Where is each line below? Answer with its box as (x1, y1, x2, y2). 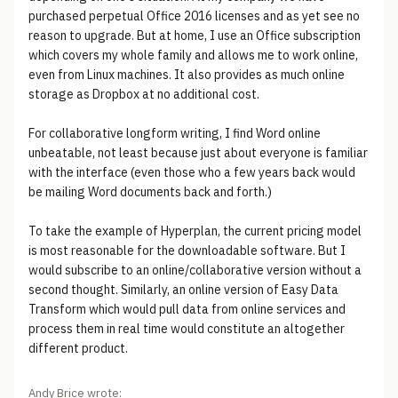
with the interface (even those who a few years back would (28, 164, 355, 180)
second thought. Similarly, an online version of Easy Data (28, 282, 338, 298)
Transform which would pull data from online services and (28, 301, 346, 317)
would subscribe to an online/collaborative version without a (28, 262, 362, 278)
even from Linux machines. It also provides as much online (28, 67, 345, 83)
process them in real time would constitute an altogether (28, 321, 345, 337)
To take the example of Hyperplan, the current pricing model (28, 223, 362, 239)
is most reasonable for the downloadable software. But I (28, 243, 346, 259)
